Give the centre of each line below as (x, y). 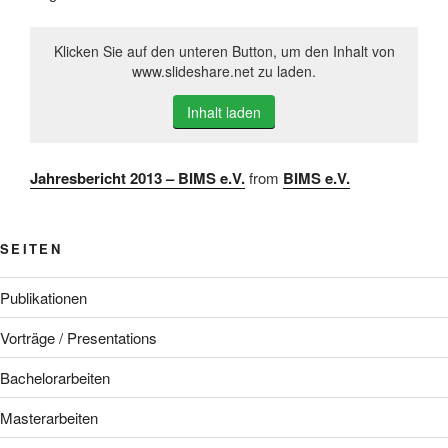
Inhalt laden (224, 112)
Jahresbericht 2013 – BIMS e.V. (137, 177)
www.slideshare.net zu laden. (224, 71)
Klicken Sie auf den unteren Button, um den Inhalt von (224, 51)
